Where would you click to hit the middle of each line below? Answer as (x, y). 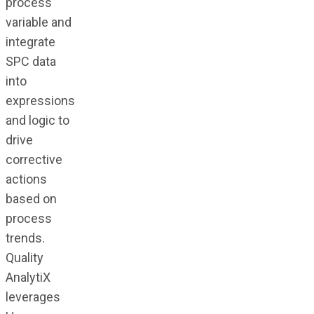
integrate (30, 42)
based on (31, 199)
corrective (34, 160)
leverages (33, 297)
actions (26, 179)
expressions (40, 101)
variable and (38, 22)
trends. (25, 238)
